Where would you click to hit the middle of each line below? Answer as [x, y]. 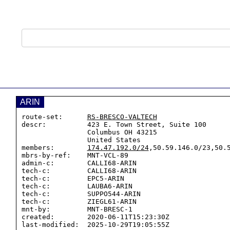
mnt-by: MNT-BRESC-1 [77, 209]
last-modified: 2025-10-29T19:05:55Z [95, 225]
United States [54, 140]
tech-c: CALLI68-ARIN [79, 171]
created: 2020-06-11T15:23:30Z [95, 217]
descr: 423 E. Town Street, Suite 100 [114, 124]
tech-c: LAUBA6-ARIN [77, 186]
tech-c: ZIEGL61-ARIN [79, 202]
